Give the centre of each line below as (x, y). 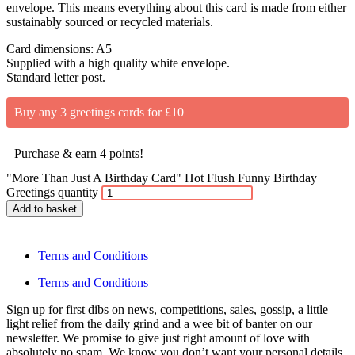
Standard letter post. (56, 78)
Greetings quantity (52, 193)
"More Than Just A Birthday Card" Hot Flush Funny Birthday (162, 178)
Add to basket (45, 209)
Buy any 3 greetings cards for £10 (99, 113)
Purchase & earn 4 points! (79, 154)
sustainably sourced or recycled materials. (110, 22)
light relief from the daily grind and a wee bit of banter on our (161, 324)
